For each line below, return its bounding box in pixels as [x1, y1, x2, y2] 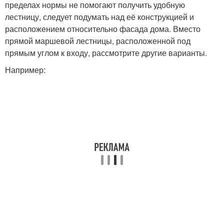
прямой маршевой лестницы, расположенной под [5, 35, 190, 47]
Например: [5, 64, 45, 76]
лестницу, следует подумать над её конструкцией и [5, 11, 194, 23]
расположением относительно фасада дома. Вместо [5, 23, 200, 35]
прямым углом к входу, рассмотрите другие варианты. [5, 47, 207, 59]
